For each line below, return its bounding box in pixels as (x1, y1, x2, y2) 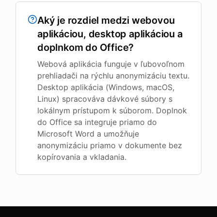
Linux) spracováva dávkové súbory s (37, 94, 172, 104)
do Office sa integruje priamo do (37, 117, 157, 127)
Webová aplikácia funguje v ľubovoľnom (37, 59, 185, 69)
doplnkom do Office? (37, 42, 134, 53)
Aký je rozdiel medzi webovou (37, 15, 175, 26)
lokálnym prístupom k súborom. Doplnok (37, 106, 187, 115)
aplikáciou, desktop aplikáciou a (37, 28, 183, 40)
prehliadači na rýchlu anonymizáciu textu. (37, 71, 189, 80)
